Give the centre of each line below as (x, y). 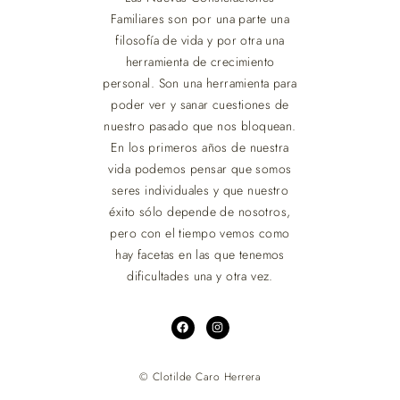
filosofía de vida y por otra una (200, 41)
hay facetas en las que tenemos (200, 255)
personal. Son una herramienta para (200, 83)
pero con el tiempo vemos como (200, 233)
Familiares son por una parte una (200, 19)
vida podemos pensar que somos (200, 169)
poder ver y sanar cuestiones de (200, 105)
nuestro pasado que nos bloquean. (200, 126)
